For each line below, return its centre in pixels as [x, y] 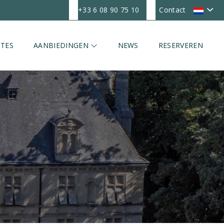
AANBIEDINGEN [62, 45]
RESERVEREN [180, 45]
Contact [172, 10]
